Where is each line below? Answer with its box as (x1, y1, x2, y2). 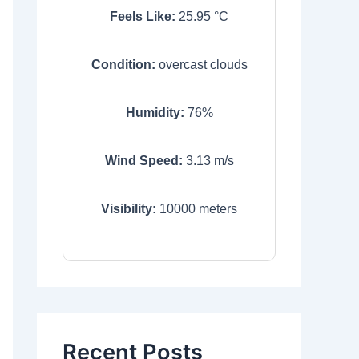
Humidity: (125, 106, 184, 119)
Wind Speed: (104, 154, 183, 167)
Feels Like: (110, 10, 175, 23)
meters (196, 202, 237, 216)
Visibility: (101, 202, 156, 216)
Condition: (91, 58, 155, 71)
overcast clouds (158, 58, 248, 71)
